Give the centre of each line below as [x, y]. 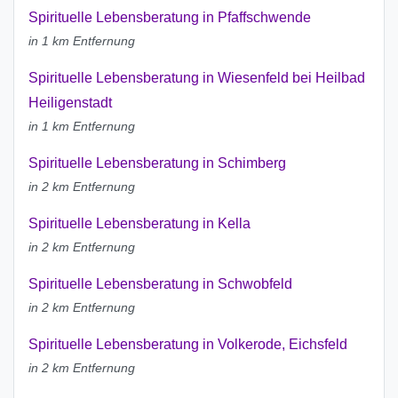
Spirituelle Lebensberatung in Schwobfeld [160, 284]
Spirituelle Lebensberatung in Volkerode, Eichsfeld [188, 345]
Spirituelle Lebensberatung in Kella [139, 224]
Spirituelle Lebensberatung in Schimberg [157, 163]
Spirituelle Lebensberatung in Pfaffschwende [170, 18]
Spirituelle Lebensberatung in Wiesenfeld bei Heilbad [197, 78]
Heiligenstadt [70, 103]
